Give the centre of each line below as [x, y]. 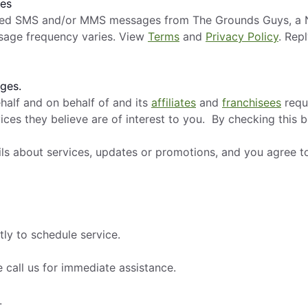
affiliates [174, 102]
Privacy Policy [242, 36]
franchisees [252, 102]
